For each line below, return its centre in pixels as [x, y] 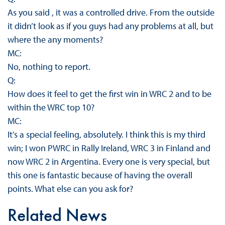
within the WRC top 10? [51, 107]
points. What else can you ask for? [70, 189]
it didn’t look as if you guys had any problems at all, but [110, 26]
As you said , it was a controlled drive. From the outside [111, 13]
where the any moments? [55, 40]
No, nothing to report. [49, 67]
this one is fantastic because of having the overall [100, 175]
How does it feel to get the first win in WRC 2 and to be [109, 94]
